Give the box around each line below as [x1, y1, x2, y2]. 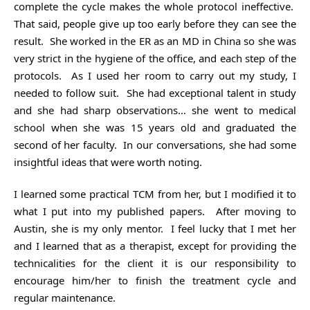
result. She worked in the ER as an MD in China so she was [14, 33, 296, 48]
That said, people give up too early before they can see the [14, 16, 296, 30]
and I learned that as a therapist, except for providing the [14, 238, 296, 253]
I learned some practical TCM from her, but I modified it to [14, 186, 296, 201]
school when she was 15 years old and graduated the [14, 120, 296, 134]
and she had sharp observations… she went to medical [14, 102, 296, 117]
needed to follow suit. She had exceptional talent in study [14, 85, 296, 100]
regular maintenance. [14, 290, 116, 304]
